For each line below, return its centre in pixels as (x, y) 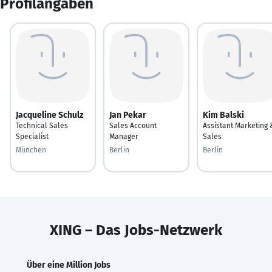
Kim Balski (223, 115)
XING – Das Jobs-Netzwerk (136, 230)
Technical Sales (42, 125)
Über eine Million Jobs (69, 265)
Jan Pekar (128, 115)
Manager (124, 136)
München (31, 150)
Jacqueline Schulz (49, 115)
